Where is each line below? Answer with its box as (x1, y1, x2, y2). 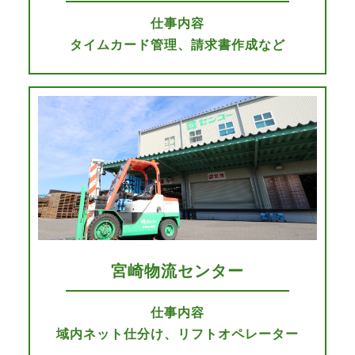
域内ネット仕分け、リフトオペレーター (56, 324, 299, 342)
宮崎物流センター (111, 259, 244, 281)
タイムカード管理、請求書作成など (70, 36, 285, 54)
